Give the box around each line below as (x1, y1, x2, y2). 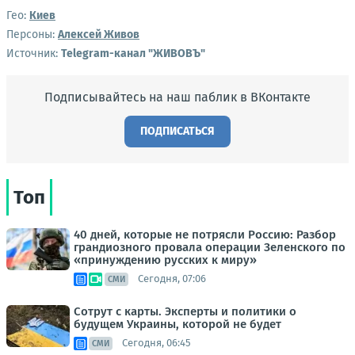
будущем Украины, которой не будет (74, 316, 281, 331)
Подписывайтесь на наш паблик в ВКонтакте (44, 89, 311, 105)
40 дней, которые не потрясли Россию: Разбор (74, 227, 336, 242)
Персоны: (6, 27, 55, 41)
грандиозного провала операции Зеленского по (74, 239, 345, 254)
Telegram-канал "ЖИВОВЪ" (61, 46, 205, 60)
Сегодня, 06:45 (122, 337, 191, 349)
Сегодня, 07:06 (138, 273, 206, 285)
